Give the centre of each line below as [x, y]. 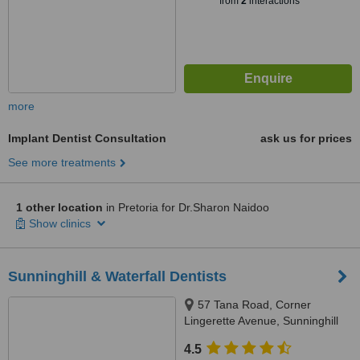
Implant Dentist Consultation [87, 138]
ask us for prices [306, 138]
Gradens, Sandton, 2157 [247, 337]
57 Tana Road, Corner [254, 305]
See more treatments [62, 162]
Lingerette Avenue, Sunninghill [261, 321]
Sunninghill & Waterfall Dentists [117, 276]
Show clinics [61, 223]
